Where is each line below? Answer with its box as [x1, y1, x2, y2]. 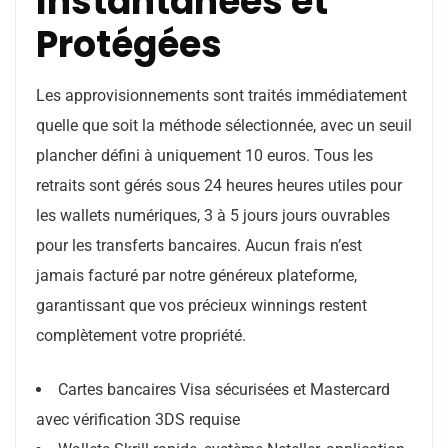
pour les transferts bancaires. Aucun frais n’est [36, 236, 362, 255]
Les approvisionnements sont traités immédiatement [36, 86, 407, 105]
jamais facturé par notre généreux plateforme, [36, 266, 357, 285]
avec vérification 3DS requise [36, 410, 240, 429]
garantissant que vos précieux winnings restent [36, 296, 367, 315]
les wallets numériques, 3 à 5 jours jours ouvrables [36, 206, 390, 225]
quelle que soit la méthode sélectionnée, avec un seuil [36, 116, 412, 135]
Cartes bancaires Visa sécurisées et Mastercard [58, 380, 390, 399]
